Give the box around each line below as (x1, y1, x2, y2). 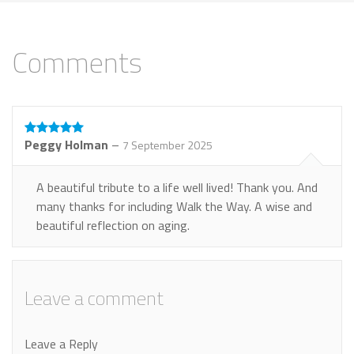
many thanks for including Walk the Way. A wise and (36, 196, 312, 216)
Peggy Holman (24, 134, 108, 154)
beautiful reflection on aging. (36, 215, 190, 235)
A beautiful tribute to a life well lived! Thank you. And (36, 177, 318, 197)
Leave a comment (24, 283, 164, 312)
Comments (12, 40, 142, 84)
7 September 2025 (122, 136, 213, 153)
